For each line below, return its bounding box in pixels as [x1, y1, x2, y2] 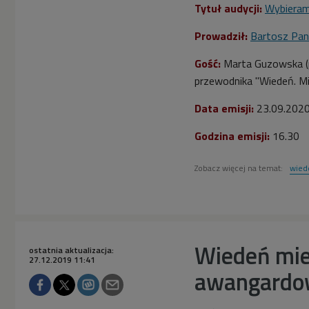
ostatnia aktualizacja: [29, 243, 114, 257]
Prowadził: [195, 27, 250, 44]
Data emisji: [195, 99, 254, 117]
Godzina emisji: [195, 127, 270, 144]
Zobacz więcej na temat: [195, 161, 285, 175]
